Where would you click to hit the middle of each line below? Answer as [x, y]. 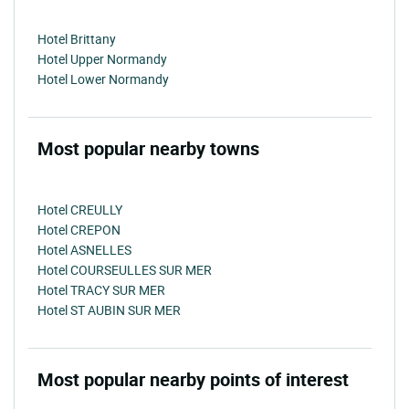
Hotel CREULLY [80, 209]
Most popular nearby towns [148, 148]
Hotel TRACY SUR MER [101, 289]
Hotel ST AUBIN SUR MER [109, 309]
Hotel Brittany [77, 38]
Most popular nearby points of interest [193, 379]
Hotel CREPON [79, 229]
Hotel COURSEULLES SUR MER [125, 269]
